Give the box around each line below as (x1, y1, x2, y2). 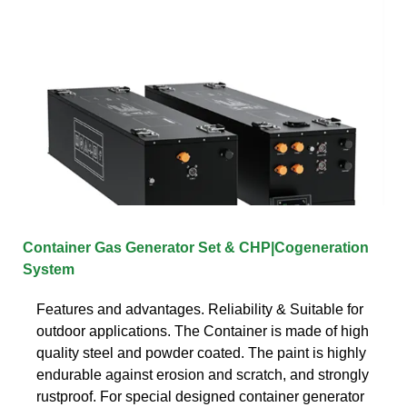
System (23, 261, 74, 277)
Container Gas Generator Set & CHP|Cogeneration (23, 239, 369, 255)
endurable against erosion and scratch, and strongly (36, 366, 369, 382)
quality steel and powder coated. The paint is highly (36, 344, 366, 361)
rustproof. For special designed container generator (36, 388, 364, 404)
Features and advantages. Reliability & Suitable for (36, 301, 363, 317)
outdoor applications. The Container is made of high (36, 323, 369, 339)
